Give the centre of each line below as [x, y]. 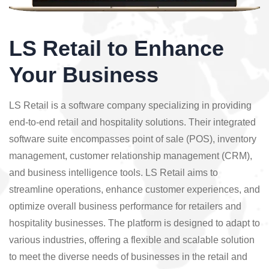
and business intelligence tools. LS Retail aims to [113, 173]
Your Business [84, 75]
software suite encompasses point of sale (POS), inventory [133, 139]
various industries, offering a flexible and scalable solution [132, 240]
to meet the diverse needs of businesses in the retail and [128, 257]
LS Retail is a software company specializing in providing [130, 106]
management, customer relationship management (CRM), [131, 156]
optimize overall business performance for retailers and [125, 207]
